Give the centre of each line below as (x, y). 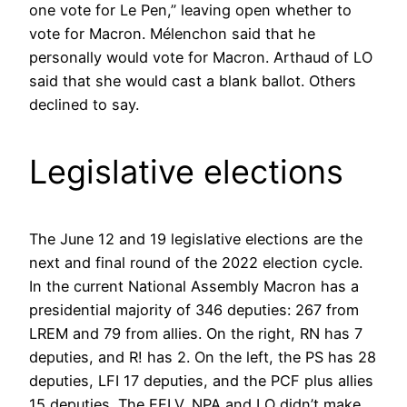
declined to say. (84, 105)
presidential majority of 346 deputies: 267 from (194, 310)
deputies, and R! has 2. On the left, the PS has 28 (203, 357)
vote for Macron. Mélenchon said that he (172, 34)
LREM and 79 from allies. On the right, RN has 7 (196, 334)
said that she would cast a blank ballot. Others (193, 81)
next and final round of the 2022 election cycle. (196, 263)
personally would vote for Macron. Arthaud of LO (201, 58)
